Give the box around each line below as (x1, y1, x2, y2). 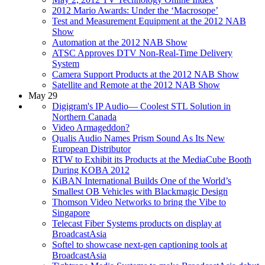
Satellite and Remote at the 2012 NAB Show (52, 79, 220, 90)
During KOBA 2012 (52, 164, 130, 175)
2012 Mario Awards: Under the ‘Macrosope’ (52, 5, 218, 15)
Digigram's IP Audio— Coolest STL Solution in (52, 101, 231, 111)
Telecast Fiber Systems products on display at (52, 218, 221, 228)
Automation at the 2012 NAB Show (52, 37, 188, 47)
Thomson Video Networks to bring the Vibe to (52, 196, 226, 207)
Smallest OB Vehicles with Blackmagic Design (52, 186, 228, 196)
